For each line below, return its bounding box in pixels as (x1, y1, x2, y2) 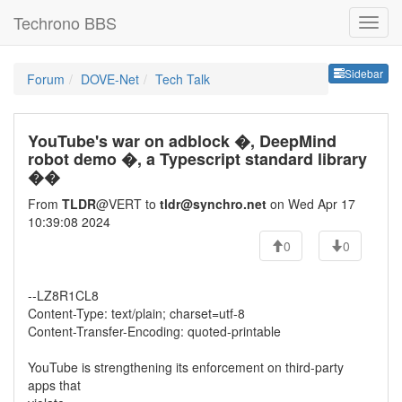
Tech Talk (155, 70, 210, 88)
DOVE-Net (81, 70, 139, 88)
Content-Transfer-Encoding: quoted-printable (28, 322, 281, 340)
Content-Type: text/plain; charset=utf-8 (28, 304, 245, 322)
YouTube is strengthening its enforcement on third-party (28, 358, 344, 376)
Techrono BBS (13, 11, 117, 34)
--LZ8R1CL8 (28, 286, 99, 304)
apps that (28, 376, 81, 394)
